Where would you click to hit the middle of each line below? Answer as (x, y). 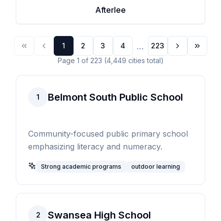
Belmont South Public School (115, 97)
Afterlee (110, 10)
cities (136, 60)
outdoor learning (156, 166)
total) (154, 60)
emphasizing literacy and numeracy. (95, 146)
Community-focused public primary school (108, 133)
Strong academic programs (81, 166)
